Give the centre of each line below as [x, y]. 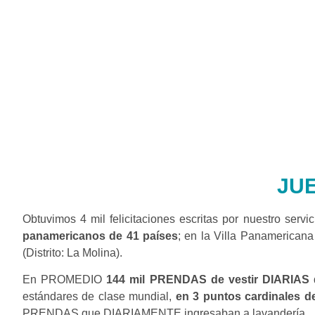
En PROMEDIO [65, 280]
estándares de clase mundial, [97, 297]
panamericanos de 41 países [101, 236]
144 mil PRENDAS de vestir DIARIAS [208, 280]
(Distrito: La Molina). [72, 253]
